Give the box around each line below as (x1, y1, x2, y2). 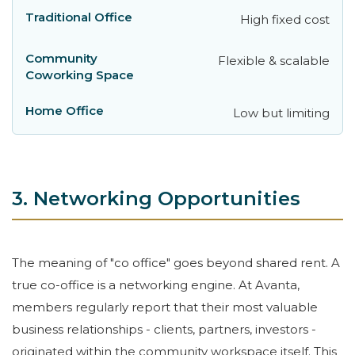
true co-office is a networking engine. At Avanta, (12, 277, 300, 293)
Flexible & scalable (218, 52, 330, 68)
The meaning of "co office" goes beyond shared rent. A (12, 255, 340, 271)
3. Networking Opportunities (12, 186, 300, 210)
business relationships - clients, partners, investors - (12, 322, 316, 338)
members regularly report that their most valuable (12, 300, 318, 315)
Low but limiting (233, 105, 330, 120)
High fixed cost (240, 11, 330, 27)
